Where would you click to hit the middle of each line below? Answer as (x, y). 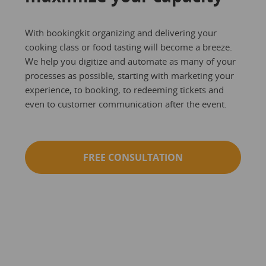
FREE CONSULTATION (133, 158)
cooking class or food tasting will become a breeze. (128, 47)
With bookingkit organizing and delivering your (121, 33)
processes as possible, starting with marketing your (129, 76)
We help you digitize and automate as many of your (130, 61)
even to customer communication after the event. (126, 104)
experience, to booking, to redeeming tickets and (124, 90)
